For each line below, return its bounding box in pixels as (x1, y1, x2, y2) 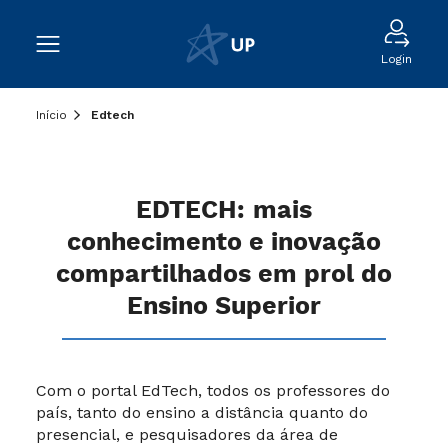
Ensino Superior (127, 291, 321, 323)
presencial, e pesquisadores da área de (36, 425, 338, 444)
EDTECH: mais (136, 195, 312, 227)
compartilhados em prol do (56, 259, 392, 291)
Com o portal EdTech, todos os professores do (36, 381, 390, 400)
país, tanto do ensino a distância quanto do (36, 403, 368, 422)
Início (36, 108, 67, 122)
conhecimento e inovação (67, 227, 381, 259)
